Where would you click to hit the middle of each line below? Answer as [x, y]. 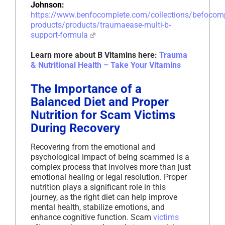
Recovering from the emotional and [93, 147]
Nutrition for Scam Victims [103, 115]
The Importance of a [86, 89]
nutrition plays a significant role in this [98, 187]
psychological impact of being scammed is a [110, 157]
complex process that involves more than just [111, 167]
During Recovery [75, 128]
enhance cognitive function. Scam [92, 217]
